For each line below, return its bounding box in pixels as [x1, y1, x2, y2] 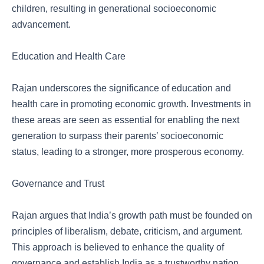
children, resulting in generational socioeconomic [12, 4, 216, 14]
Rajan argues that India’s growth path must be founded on [12, 210, 252, 220]
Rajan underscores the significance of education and [12, 83, 231, 93]
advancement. [12, 19, 71, 29]
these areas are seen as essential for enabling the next [12, 115, 239, 125]
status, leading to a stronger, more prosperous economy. [12, 147, 244, 157]
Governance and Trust [12, 179, 104, 189]
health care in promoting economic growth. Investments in [12, 99, 251, 109]
